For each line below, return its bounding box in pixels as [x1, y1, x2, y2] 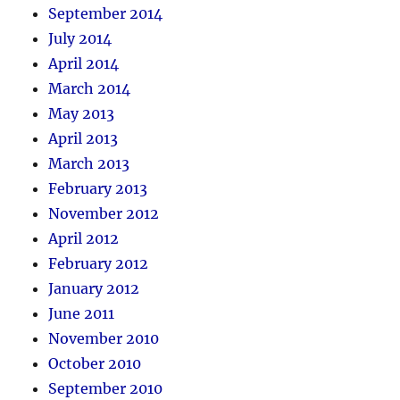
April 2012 [48, 229, 120, 248]
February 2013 [48, 179, 148, 198]
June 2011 [48, 304, 115, 323]
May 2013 [48, 104, 115, 123]
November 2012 [48, 204, 160, 223]
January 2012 [48, 279, 140, 298]
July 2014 [48, 29, 112, 48]
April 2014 [48, 54, 120, 73]
